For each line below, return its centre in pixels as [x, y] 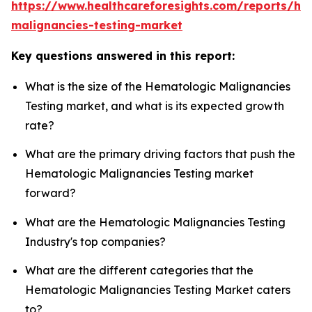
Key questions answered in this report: [123, 56]
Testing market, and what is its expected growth [155, 106]
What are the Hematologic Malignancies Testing [155, 222]
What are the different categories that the [139, 271]
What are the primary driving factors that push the [160, 154]
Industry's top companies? [95, 241]
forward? [50, 193]
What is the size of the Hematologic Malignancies [158, 87]
